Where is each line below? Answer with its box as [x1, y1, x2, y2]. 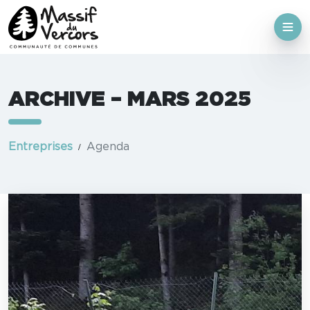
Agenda [86, 141, 129, 153]
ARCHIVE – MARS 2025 [8, 89, 251, 111]
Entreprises [8, 141, 73, 153]
